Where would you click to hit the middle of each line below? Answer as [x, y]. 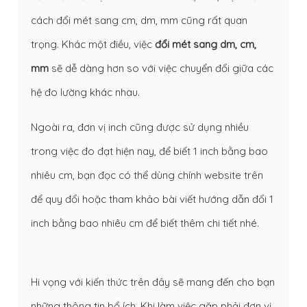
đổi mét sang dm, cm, [206, 45]
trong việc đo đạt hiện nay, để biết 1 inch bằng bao [149, 151]
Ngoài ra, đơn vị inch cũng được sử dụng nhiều [140, 127]
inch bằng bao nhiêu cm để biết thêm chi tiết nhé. [145, 223]
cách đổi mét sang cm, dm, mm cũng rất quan [139, 21]
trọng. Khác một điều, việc [93, 45]
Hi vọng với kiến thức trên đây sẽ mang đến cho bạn [153, 282]
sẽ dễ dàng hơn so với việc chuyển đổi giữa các [161, 69]
